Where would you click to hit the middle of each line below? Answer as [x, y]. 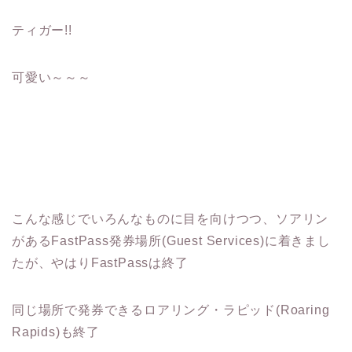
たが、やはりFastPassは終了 [100, 263]
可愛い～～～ [51, 78]
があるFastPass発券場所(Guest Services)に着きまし [171, 241]
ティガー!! [42, 31]
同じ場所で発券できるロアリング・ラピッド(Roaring [171, 310]
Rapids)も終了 [56, 332]
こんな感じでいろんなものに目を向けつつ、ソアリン [170, 219]
